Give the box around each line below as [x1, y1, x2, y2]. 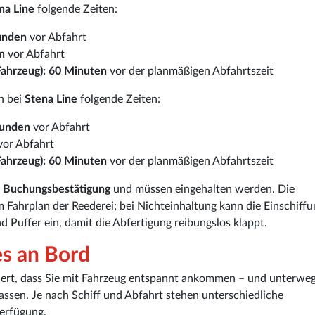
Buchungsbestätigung [3, 184, 110, 195]
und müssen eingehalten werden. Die [110, 184, 295, 195]
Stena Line [25, 94, 77, 105]
